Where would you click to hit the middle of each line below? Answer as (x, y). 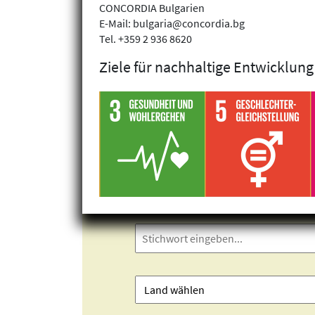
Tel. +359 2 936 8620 (146, 38)
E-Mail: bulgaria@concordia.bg (172, 23)
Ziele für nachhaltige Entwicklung (206, 66)
